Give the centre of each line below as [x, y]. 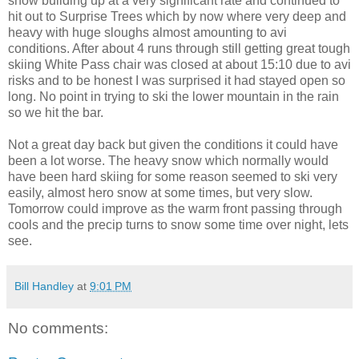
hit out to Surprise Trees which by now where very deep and [177, 16]
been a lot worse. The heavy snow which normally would [168, 160]
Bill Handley [44, 286]
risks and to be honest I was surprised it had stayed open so [177, 80]
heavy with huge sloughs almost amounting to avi [147, 32]
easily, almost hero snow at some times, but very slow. [160, 192]
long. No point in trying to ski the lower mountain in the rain [173, 96]
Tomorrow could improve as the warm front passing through [175, 208]
